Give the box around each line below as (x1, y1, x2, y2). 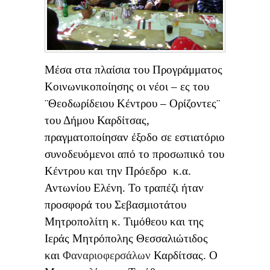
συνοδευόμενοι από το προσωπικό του (45, 148, 224, 161)
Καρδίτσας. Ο (151, 249, 218, 262)
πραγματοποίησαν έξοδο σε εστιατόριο (45, 131, 225, 144)
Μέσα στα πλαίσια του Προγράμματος (45, 63, 222, 77)
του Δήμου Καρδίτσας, (45, 114, 149, 127)
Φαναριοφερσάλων (63, 249, 151, 262)
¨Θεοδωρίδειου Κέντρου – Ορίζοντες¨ (45, 97, 220, 110)
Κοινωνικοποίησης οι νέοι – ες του (45, 80, 209, 93)
